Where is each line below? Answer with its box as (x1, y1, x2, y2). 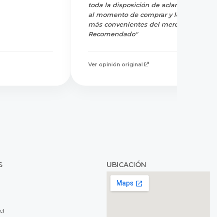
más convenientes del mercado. (88, 20, 191, 28)
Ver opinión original (88, 61, 143, 68)
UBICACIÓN (106, 160, 146, 169)
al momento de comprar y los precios (88, 11, 208, 18)
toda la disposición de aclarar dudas (88, 1, 205, 9)
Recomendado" (88, 30, 138, 38)
